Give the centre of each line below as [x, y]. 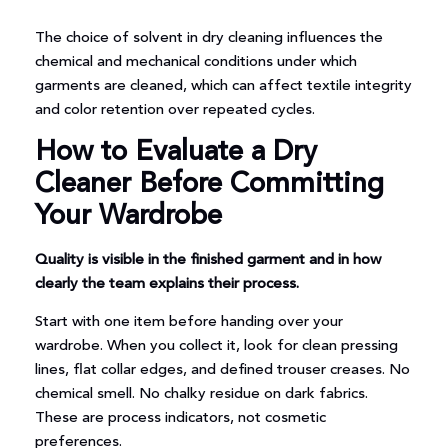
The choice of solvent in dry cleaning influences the [208, 38]
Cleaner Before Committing [209, 185]
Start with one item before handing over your [188, 323]
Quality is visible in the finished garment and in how [207, 261]
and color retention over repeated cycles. [174, 110]
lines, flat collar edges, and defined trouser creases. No [222, 371]
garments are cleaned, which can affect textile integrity [223, 86]
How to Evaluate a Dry [175, 153]
